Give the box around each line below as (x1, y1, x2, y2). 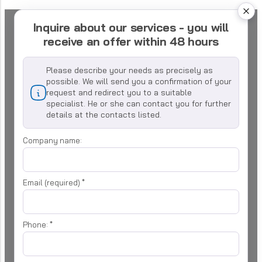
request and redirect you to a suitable (46, 87, 192, 98)
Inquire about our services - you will (33, 20, 229, 35)
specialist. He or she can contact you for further (46, 98, 231, 109)
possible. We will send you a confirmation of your (46, 76, 232, 87)
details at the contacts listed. (46, 109, 161, 120)
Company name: (23, 136, 82, 146)
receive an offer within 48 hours (43, 34, 219, 49)
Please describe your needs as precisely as (46, 65, 213, 76)
